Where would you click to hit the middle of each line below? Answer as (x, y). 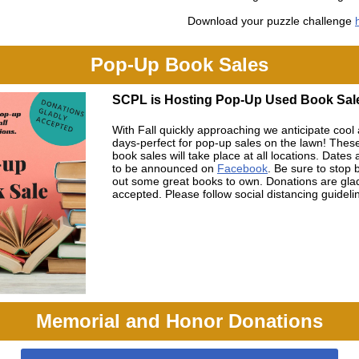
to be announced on (163, 168)
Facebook (242, 168)
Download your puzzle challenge (270, 21)
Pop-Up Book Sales (179, 65)
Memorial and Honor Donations (179, 321)
